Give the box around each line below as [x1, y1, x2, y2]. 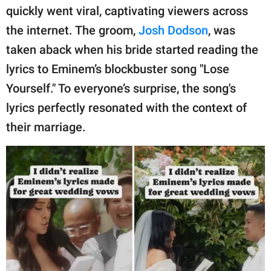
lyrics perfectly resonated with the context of [6, 100, 247, 115]
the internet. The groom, [6, 22, 139, 38]
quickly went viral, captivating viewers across [6, 3, 248, 18]
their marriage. [6, 119, 86, 134]
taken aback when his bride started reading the [6, 42, 258, 57]
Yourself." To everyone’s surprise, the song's [6, 80, 236, 96]
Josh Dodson [139, 22, 208, 38]
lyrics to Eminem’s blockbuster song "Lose [6, 61, 229, 76]
